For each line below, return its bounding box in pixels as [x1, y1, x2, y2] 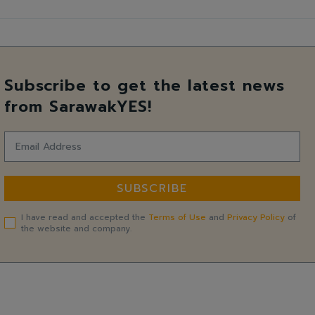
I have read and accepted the [20, 210, 148, 224]
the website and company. [20, 221, 131, 235]
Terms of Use [148, 210, 206, 224]
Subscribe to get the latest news [4, 73, 285, 97]
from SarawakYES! [4, 94, 152, 118]
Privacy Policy [226, 210, 285, 224]
